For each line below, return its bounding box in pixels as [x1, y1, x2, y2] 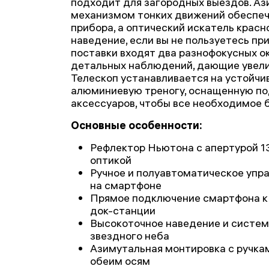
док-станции [90, 204, 156, 217]
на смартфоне [90, 178, 162, 192]
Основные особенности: [71, 118, 202, 132]
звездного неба [90, 229, 169, 243]
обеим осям [90, 254, 150, 268]
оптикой [90, 153, 131, 167]
